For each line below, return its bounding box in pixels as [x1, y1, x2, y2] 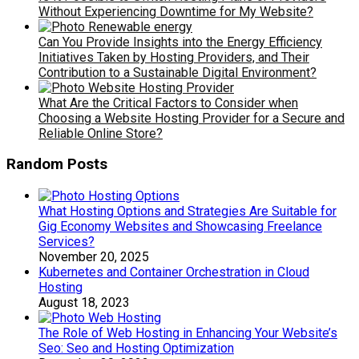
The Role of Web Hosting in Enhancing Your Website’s [38, 325, 337, 341]
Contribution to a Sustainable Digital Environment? [38, 64, 317, 80]
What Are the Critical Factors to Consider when [38, 95, 298, 111]
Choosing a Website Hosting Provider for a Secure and [38, 110, 345, 126]
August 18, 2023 [38, 295, 130, 311]
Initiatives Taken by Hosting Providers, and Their [38, 49, 309, 65]
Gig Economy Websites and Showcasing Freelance [38, 219, 322, 235]
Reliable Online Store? [38, 125, 163, 141]
